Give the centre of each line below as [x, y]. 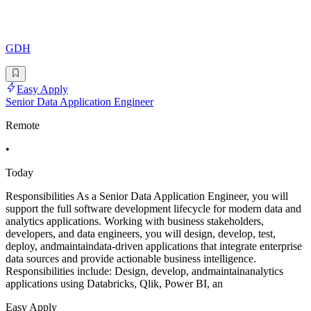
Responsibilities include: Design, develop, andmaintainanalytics [144, 271]
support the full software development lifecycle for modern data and [153, 208]
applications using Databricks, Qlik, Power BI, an [114, 283]
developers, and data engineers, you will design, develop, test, [141, 233]
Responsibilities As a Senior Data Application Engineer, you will [147, 196]
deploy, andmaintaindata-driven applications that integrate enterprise [154, 246]
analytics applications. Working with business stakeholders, [135, 221]
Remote [23, 125]
